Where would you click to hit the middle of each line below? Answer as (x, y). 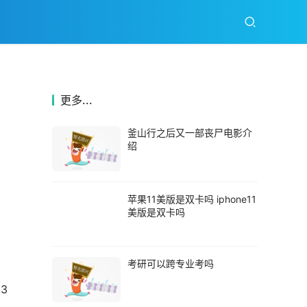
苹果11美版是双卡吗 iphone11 (192, 199)
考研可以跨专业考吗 (171, 263)
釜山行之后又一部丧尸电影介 (190, 133)
